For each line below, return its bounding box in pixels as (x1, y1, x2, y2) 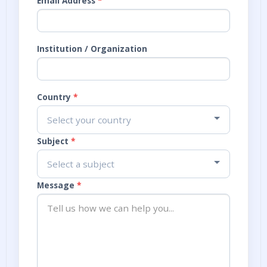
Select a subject (47, 158, 114, 170)
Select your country (47, 114, 131, 126)
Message (37, 179, 74, 191)
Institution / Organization (37, 43, 147, 54)
